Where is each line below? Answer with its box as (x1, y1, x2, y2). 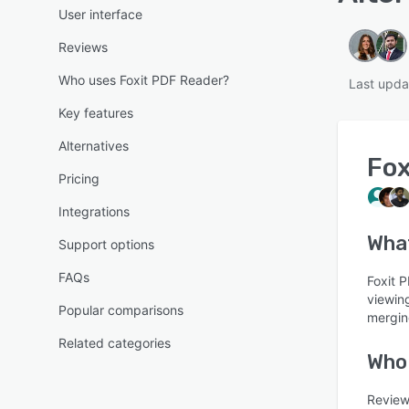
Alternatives (58, 138, 129, 153)
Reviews (58, 39, 108, 55)
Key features (58, 105, 133, 121)
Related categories (58, 335, 171, 351)
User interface (58, 6, 142, 22)
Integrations (58, 204, 130, 219)
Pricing (58, 171, 100, 186)
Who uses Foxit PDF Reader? (58, 72, 229, 88)
